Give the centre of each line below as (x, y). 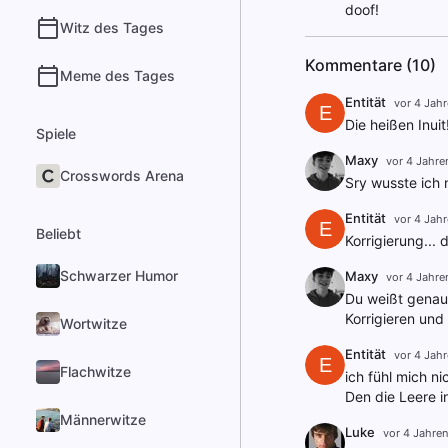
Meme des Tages (117, 75)
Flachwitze (95, 371)
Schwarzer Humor (119, 275)
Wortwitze (93, 323)
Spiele (56, 133)
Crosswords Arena (122, 175)
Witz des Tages (112, 27)
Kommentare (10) (370, 65)
